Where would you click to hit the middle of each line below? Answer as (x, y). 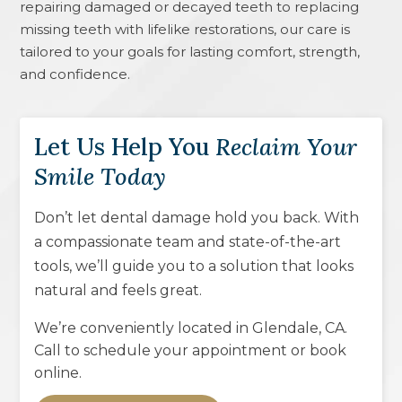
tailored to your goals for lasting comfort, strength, (190, 51)
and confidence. (75, 74)
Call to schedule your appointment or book (191, 350)
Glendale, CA (299, 328)
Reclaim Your (287, 146)
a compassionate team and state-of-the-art (188, 241)
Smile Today (100, 176)
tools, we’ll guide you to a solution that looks (194, 266)
